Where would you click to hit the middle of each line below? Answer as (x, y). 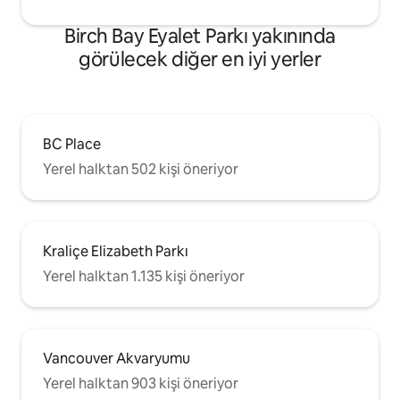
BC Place (72, 144)
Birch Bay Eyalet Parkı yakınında (200, 36)
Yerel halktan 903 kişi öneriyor (141, 383)
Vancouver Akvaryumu (117, 358)
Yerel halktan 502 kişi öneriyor (141, 169)
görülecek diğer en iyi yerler (200, 59)
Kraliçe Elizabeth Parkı (116, 251)
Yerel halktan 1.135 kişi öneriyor (144, 276)
